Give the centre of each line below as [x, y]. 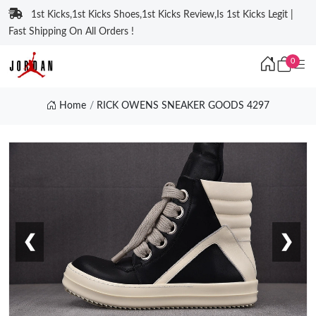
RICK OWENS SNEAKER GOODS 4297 [183, 106]
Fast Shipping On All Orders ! [71, 32]
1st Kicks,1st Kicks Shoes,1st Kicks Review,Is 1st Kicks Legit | [162, 15]
